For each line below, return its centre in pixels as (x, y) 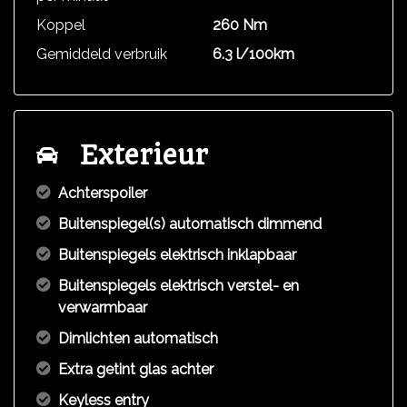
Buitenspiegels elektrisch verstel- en (179, 286)
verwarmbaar (103, 308)
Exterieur (144, 155)
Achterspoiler (103, 193)
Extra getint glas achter (136, 369)
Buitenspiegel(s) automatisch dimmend (190, 224)
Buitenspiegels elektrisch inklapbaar (177, 255)
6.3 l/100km (253, 54)
